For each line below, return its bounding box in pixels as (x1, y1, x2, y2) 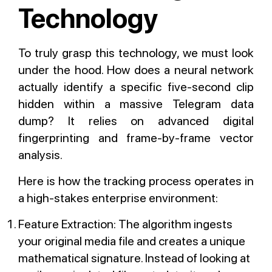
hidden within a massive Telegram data (18, 97, 254, 111)
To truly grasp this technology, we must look (18, 46, 254, 60)
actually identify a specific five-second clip (18, 80, 254, 94)
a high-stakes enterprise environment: (18, 191, 218, 205)
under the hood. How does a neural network (18, 63, 254, 77)
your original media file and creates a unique (18, 234, 245, 248)
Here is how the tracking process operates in (18, 174, 254, 188)
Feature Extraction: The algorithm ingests (18, 217, 233, 231)
